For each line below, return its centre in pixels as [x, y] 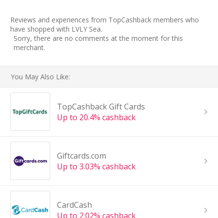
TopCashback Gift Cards [101, 106]
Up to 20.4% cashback [96, 117]
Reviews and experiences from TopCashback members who [105, 19]
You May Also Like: [41, 76]
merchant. [29, 47]
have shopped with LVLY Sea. [56, 29]
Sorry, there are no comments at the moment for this [98, 38]
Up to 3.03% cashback [96, 166]
